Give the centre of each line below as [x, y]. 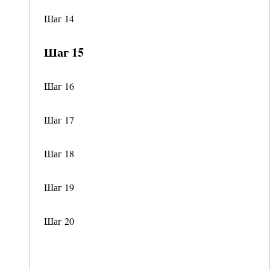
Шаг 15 [64, 52]
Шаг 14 [59, 18]
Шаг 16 [59, 86]
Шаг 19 [59, 187]
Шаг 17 [59, 120]
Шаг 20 [59, 221]
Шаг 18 [59, 153]
